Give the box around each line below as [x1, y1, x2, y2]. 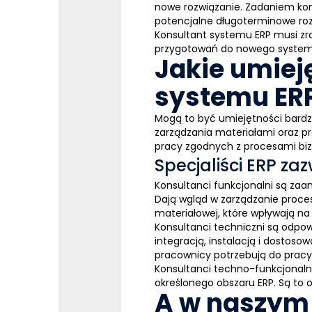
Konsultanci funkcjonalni [155, 178, 273, 193]
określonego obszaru [155, 276, 258, 290]
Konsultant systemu [155, 28, 255, 42]
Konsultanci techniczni [155, 220, 265, 235]
